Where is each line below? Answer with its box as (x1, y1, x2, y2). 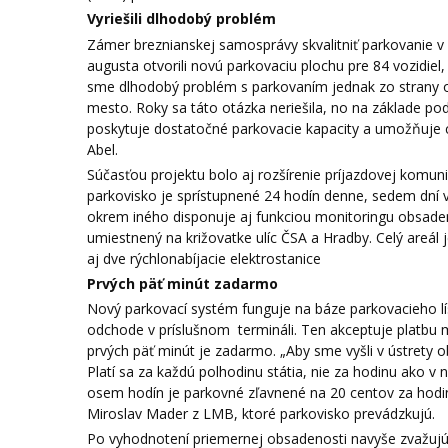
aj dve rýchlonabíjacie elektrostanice (87, 248, 321, 268)
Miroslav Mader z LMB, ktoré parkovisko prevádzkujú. (87, 404, 435, 424)
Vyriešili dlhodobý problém (87, 9, 276, 29)
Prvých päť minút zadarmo (87, 274, 278, 293)
